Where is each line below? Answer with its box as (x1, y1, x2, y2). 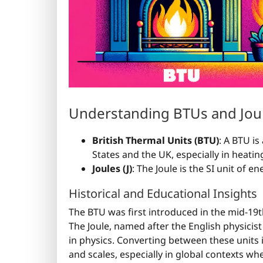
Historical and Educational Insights (69, 186, 257, 202)
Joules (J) (92, 162, 132, 176)
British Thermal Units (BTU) (92, 134, 219, 147)
